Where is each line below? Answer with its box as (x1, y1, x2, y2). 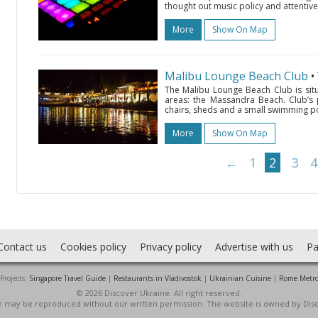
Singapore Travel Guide (28, 273, 106, 283)
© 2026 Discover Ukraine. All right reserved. (76, 287, 242, 298)
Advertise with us (214, 240, 293, 253)
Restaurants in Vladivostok (113, 273, 202, 283)
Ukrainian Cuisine (209, 273, 271, 283)
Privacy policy (139, 240, 202, 253)
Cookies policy (60, 240, 126, 253)
